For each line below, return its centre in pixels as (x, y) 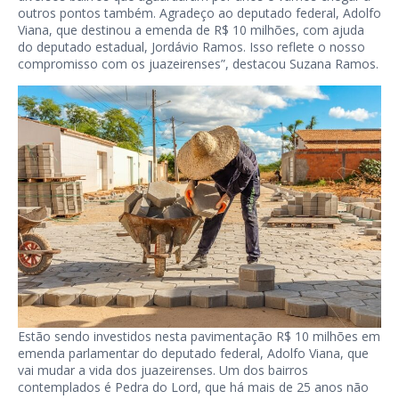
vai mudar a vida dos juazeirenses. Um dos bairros (163, 370)
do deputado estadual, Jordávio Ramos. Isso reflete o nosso (191, 47)
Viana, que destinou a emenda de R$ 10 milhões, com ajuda (191, 30)
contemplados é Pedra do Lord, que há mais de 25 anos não (193, 387)
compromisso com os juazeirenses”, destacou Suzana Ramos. (198, 64)
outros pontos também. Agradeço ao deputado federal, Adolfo (199, 13)
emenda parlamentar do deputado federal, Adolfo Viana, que (193, 354)
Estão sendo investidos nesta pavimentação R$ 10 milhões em (199, 337)
